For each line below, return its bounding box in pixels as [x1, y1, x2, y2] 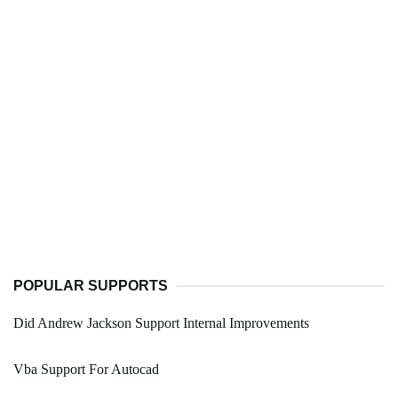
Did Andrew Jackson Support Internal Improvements [13, 315, 309, 331]
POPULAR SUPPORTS [13, 278, 168, 294]
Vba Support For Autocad [13, 362, 159, 378]
